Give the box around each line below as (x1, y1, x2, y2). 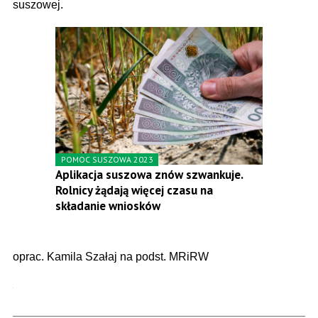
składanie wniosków (55, 198, 160, 214)
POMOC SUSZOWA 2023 (61, 154, 153, 165)
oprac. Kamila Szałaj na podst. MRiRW (13, 251, 209, 263)
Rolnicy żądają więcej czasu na (55, 182, 213, 199)
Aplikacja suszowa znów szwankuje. (55, 167, 243, 183)
